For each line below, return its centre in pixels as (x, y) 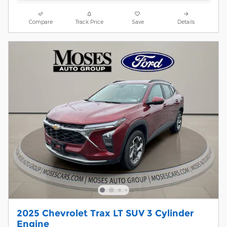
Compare (41, 21)
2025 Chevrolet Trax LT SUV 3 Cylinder (105, 213)
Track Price (89, 21)
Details (186, 21)
